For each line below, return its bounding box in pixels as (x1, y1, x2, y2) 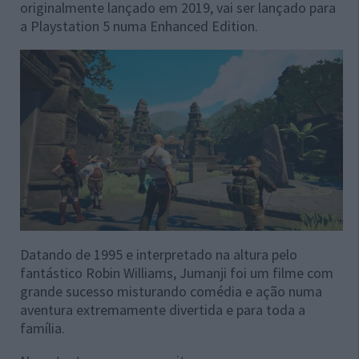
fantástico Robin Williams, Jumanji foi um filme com (20, 264, 333, 283)
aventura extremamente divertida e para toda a (20, 301, 305, 320)
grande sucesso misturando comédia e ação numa (20, 282, 322, 301)
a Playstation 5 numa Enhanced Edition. (20, 17, 258, 35)
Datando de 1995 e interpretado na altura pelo (20, 245, 297, 264)
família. (20, 319, 65, 338)
